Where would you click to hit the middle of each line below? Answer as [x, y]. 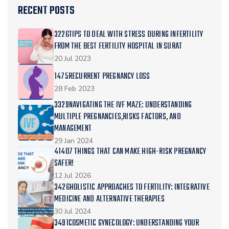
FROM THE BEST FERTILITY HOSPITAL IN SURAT [118, 47]
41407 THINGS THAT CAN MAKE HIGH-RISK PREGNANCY [130, 152]
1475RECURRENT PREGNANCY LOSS [103, 76]
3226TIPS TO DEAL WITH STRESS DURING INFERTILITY [129, 35]
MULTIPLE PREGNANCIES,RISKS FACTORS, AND [118, 117]
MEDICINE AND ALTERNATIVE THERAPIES [109, 200]
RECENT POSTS [46, 11]
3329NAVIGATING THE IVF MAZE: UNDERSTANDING [123, 106]
